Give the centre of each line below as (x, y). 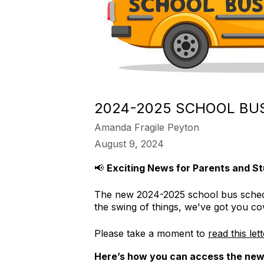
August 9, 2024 (129, 144)
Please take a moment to (151, 233)
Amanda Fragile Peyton (147, 127)
